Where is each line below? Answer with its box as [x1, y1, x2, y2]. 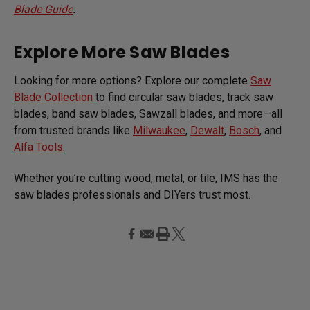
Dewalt [190, 123, 224, 137]
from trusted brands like [14, 123, 133, 137]
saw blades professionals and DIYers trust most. [14, 188, 250, 201]
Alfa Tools [14, 140, 63, 154]
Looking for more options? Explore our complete [14, 73, 250, 87]
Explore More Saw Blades [14, 40, 230, 64]
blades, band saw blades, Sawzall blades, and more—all [14, 107, 282, 120]
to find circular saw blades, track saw [93, 90, 273, 104]
